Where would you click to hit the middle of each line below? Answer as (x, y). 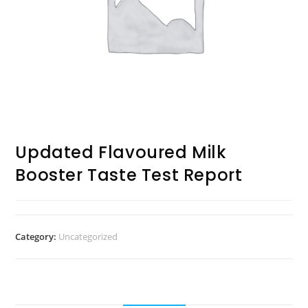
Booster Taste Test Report (129, 175)
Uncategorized (88, 236)
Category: (37, 236)
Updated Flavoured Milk (121, 152)
